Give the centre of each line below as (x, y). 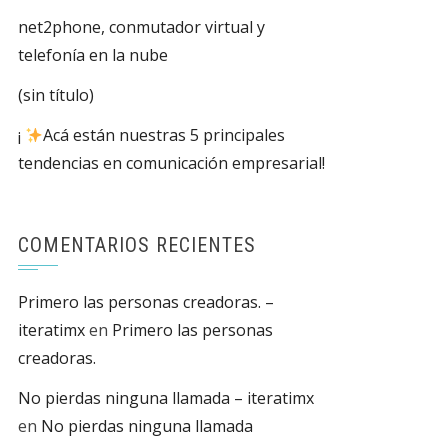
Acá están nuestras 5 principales (164, 135)
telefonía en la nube (93, 55)
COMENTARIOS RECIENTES (137, 245)
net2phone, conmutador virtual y (141, 27)
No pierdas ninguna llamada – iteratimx (166, 398)
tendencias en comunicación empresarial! (171, 163)
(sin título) (56, 95)
